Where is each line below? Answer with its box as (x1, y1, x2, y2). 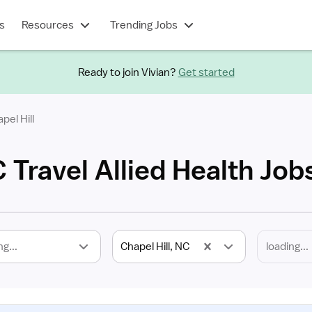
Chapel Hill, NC (120, 240, 189, 253)
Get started (178, 65, 235, 79)
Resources (21, 18, 74, 32)
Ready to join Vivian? (77, 65, 176, 79)
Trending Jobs (109, 18, 178, 32)
